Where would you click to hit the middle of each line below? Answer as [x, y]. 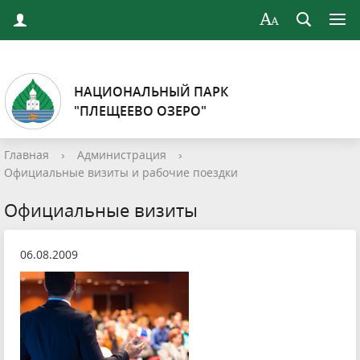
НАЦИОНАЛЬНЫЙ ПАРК [151, 92]
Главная [27, 155]
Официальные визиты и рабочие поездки [121, 172]
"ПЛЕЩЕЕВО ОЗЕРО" [140, 111]
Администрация [122, 155]
